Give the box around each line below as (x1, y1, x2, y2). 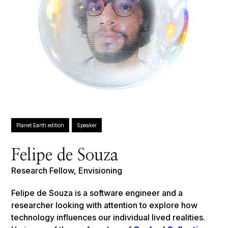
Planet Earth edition (16, 122, 65, 129)
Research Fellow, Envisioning (11, 165, 123, 176)
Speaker (77, 122, 97, 129)
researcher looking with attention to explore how (11, 200, 198, 211)
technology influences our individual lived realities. (11, 212, 206, 223)
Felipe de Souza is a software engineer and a (11, 188, 183, 198)
